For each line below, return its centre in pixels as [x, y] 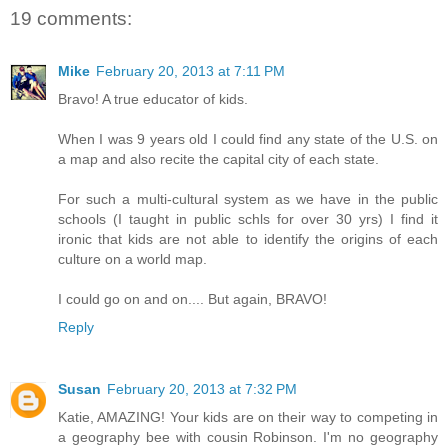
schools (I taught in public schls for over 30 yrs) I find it [248, 218]
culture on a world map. [132, 258]
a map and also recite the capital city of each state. [218, 158]
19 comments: [71, 19]
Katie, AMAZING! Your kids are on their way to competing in [248, 416]
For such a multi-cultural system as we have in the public [248, 198]
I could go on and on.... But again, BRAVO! [192, 298]
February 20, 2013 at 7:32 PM [202, 388]
